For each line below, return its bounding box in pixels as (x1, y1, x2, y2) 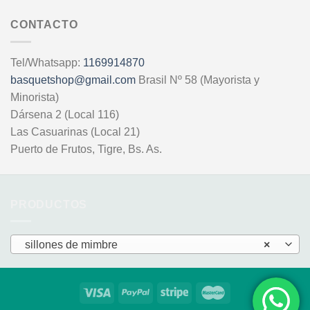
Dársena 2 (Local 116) (10, 108, 119, 120)
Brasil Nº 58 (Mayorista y (136, 73, 259, 86)
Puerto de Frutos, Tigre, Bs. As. (10, 143, 162, 155)
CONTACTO (10, 19, 78, 31)
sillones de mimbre (24, 239, 118, 251)
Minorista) (10, 91, 59, 103)
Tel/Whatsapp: (10, 56, 83, 69)
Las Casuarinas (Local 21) (10, 125, 140, 138)
